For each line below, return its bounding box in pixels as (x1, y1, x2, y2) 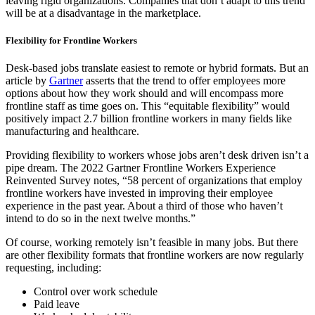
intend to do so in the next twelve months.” (6, 212, 195, 225)
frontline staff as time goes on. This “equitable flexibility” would (6, 100, 290, 112)
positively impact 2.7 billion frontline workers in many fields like (6, 112, 292, 125)
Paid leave (34, 298, 79, 311)
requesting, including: (6, 262, 101, 274)
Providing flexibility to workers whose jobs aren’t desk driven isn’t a (6, 149, 309, 162)
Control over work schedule (34, 285, 157, 298)
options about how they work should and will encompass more (6, 87, 283, 100)
